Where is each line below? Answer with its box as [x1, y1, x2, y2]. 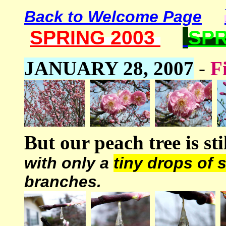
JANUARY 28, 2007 [24, 58, 194, 79]
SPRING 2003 [30, 27, 160, 48]
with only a [24, 154, 114, 172]
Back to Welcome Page [24, 8, 202, 26]
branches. [24, 173, 101, 191]
